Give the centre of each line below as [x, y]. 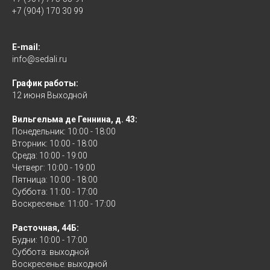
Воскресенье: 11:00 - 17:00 [64, 204]
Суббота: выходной [51, 252]
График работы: [45, 83]
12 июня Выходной [50, 96]
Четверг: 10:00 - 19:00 [54, 168]
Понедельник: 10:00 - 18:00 [64, 132]
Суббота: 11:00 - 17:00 [55, 192]
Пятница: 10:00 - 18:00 [55, 180]
